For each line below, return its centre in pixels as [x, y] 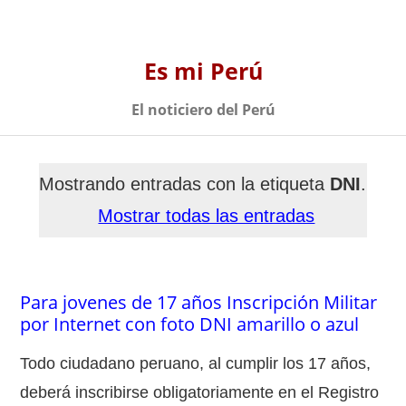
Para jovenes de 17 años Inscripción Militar [199, 302]
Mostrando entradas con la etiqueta [185, 184]
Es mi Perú [203, 71]
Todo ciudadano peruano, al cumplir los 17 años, [196, 363]
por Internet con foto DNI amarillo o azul [190, 324]
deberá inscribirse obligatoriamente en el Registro [200, 392]
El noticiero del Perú [203, 110]
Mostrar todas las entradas [207, 215]
